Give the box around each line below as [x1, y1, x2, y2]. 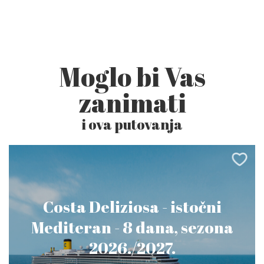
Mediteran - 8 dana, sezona [31, 216, 233, 238]
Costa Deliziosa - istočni [42, 196, 222, 217]
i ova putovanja [81, 115, 183, 134]
